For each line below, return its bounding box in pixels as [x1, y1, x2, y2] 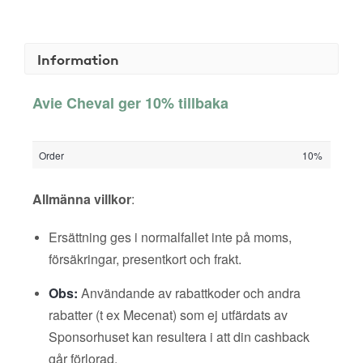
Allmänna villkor [32, 190, 131, 208]
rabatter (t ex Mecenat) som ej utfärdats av [49, 305, 288, 324]
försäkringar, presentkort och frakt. [49, 250, 241, 268]
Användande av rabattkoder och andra [78, 284, 301, 302]
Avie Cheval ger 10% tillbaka [32, 92, 228, 113]
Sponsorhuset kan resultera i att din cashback [49, 327, 310, 346]
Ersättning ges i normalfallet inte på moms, [49, 228, 292, 246]
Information [37, 49, 119, 69]
